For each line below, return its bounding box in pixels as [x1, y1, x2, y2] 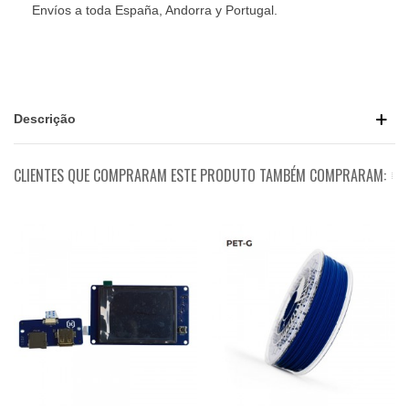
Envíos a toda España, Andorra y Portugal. [32, 3, 278, 17]
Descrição [14, 111, 76, 126]
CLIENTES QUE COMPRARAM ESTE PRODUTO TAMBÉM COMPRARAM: [14, 164, 386, 186]
